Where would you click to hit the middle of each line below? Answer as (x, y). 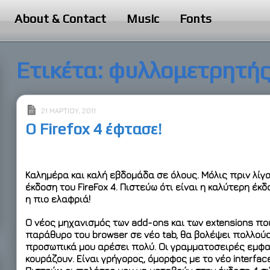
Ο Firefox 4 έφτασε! (93, 129)
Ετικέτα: (62, 70)
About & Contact (60, 18)
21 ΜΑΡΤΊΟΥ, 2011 (68, 111)
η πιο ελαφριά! (58, 199)
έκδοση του (52, 187)
